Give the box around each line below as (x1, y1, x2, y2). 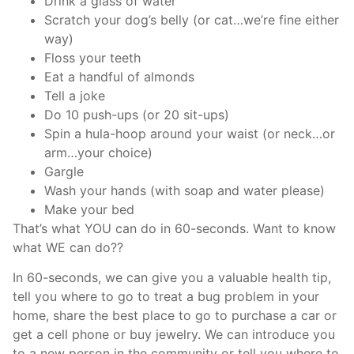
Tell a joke (44, 88, 105, 104)
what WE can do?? (13, 239, 123, 255)
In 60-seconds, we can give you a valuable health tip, (13, 269, 331, 286)
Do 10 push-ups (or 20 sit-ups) (44, 107, 229, 122)
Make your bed (44, 201, 134, 217)
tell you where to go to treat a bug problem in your (13, 288, 319, 305)
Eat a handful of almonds (44, 69, 194, 85)
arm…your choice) (44, 145, 153, 160)
